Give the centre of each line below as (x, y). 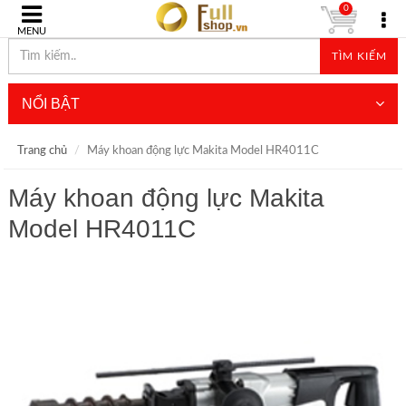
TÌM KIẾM (359, 56)
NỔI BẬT (50, 104)
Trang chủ (42, 151)
